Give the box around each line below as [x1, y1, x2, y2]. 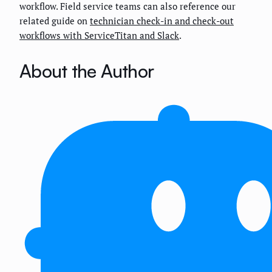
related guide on [19, 14, 90, 27]
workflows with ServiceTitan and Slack [19, 29, 179, 41]
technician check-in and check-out [90, 14, 234, 27]
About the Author [19, 59, 154, 82]
